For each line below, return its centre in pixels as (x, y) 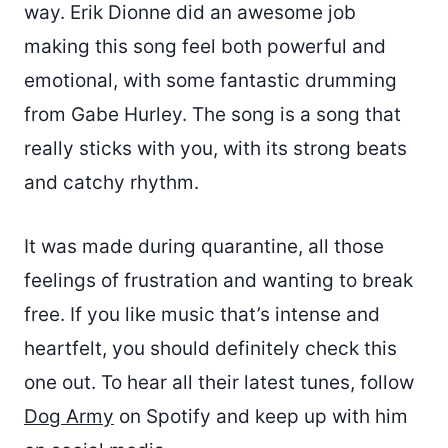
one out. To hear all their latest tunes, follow (219, 382)
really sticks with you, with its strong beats (215, 148)
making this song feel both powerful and (205, 46)
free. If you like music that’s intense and (202, 314)
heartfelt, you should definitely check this (210, 348)
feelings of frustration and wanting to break (218, 280)
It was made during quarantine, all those (204, 246)
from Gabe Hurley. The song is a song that (212, 114)
